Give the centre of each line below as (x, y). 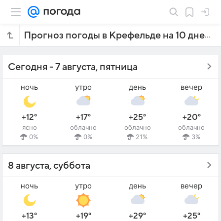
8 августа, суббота (49, 166)
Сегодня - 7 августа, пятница (73, 67)
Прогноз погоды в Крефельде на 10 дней (208, 35)
